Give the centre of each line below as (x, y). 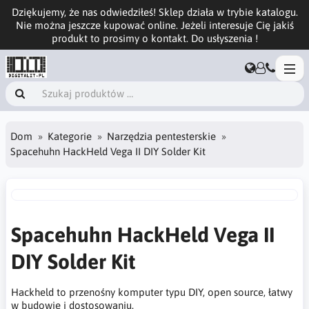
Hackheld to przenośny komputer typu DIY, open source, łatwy (152, 292)
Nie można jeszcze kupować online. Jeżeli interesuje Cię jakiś (154, 25)
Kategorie (70, 137)
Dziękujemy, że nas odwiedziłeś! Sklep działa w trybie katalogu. (154, 12)
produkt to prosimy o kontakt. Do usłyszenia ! (154, 38)
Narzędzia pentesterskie (161, 137)
